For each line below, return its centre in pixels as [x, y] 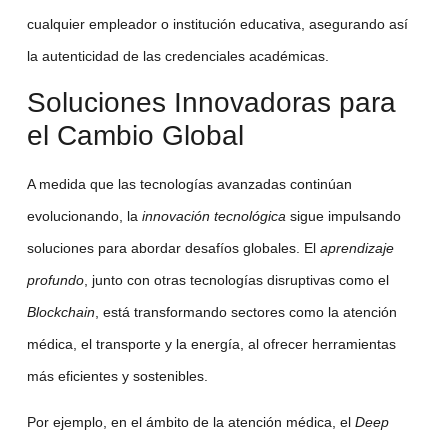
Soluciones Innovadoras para [211, 102]
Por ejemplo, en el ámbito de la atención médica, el [190, 422]
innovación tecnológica [213, 215]
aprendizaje [356, 247]
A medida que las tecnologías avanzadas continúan [189, 183]
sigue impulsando [343, 215]
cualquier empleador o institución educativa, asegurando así [217, 23]
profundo [55, 279]
